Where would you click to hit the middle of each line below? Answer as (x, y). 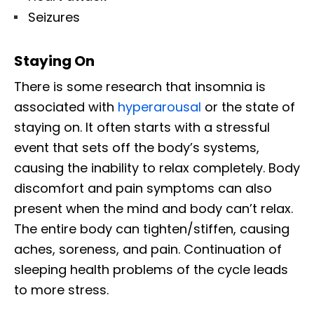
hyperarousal (159, 107)
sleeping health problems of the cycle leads (151, 270)
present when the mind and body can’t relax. (153, 209)
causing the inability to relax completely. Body (157, 168)
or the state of (248, 107)
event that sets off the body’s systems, (137, 148)
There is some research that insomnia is (140, 87)
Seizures (54, 18)
